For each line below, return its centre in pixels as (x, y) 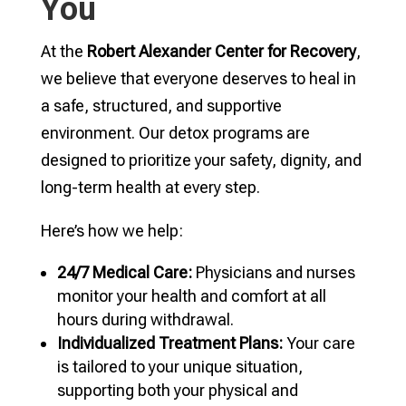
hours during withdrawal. (145, 319)
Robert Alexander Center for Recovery (221, 51)
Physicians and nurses (273, 272)
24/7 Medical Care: (124, 272)
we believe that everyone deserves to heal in (198, 78)
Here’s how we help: (111, 231)
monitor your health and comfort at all (191, 296)
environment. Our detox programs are (175, 133)
